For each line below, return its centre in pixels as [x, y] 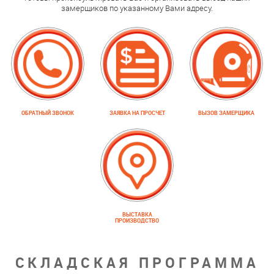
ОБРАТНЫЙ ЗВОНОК [48, 113]
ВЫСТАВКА [137, 215]
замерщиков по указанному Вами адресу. [137, 8]
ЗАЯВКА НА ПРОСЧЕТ [137, 113]
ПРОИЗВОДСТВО [137, 221]
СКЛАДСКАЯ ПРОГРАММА [137, 263]
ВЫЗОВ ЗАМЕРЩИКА [226, 113]
